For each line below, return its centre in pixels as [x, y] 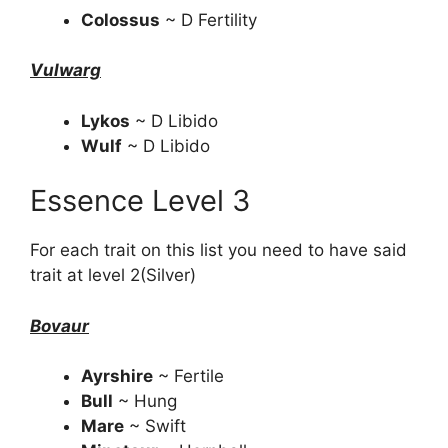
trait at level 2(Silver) [113, 275]
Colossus [120, 19]
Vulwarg [65, 70]
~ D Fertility [208, 19]
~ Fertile [188, 376]
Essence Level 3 [140, 200]
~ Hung [145, 401]
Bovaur [59, 325]
